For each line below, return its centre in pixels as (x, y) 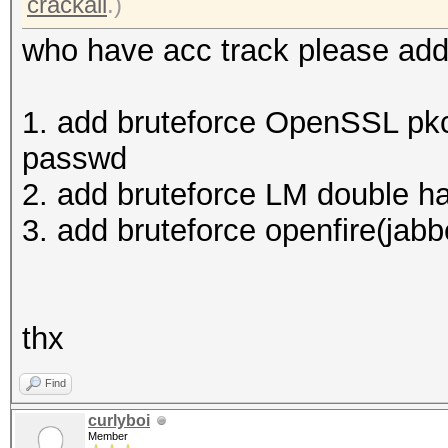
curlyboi (119, 420)
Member (108, 436)
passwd (74, 158)
